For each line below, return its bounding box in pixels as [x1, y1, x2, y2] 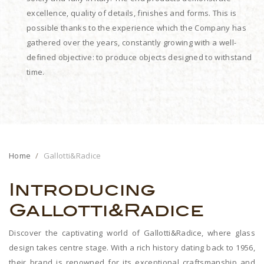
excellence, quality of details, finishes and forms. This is [27, 8, 237, 19]
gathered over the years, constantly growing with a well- [27, 37, 237, 48]
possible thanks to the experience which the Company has [27, 22, 246, 34]
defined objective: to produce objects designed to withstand [27, 52, 252, 63]
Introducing [9, 180, 156, 200]
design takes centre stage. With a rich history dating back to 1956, [9, 242, 255, 253]
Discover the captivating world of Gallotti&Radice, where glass [9, 227, 255, 239]
